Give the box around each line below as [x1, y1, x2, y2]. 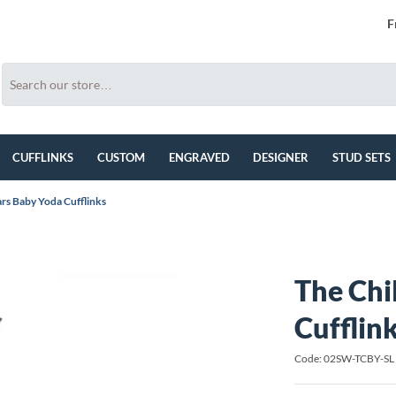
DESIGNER [253, 150, 309, 164]
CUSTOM [97, 150, 146, 164]
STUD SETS [332, 150, 392, 164]
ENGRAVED [168, 150, 230, 164]
